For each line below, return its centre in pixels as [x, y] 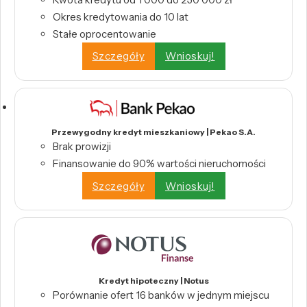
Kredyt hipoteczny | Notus [153, 281]
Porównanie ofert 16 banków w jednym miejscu [161, 295]
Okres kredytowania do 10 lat [121, 16]
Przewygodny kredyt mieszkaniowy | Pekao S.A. [153, 132]
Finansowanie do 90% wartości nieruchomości [159, 164]
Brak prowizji [82, 147]
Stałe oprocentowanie [105, 34]
